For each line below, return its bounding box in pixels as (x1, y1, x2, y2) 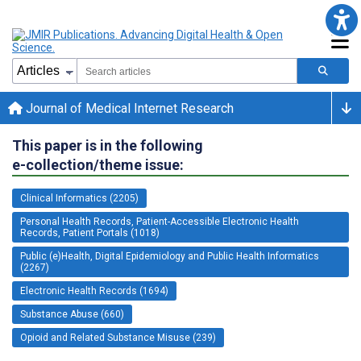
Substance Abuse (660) (20, 308, 124, 320)
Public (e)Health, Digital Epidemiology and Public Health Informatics (20, 250, 319, 262)
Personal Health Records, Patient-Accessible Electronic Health (20, 215, 299, 227)
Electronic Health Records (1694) (20, 284, 168, 297)
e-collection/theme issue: (12, 156, 184, 173)
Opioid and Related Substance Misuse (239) (20, 331, 216, 343)
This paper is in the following (12, 136, 203, 154)
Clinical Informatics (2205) (20, 192, 139, 204)
